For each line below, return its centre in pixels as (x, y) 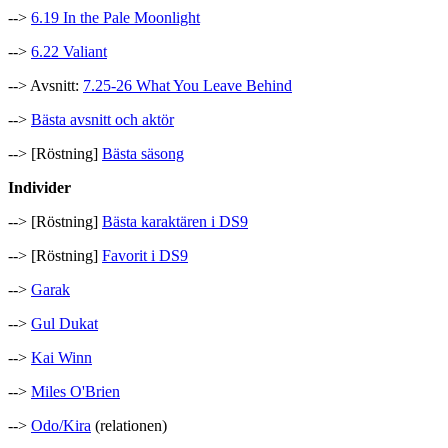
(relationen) (129, 426)
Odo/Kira (61, 426)
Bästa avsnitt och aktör (102, 120)
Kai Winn (61, 358)
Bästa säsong (143, 154)
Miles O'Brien (75, 392)
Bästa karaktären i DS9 (175, 222)
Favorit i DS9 (145, 256)
